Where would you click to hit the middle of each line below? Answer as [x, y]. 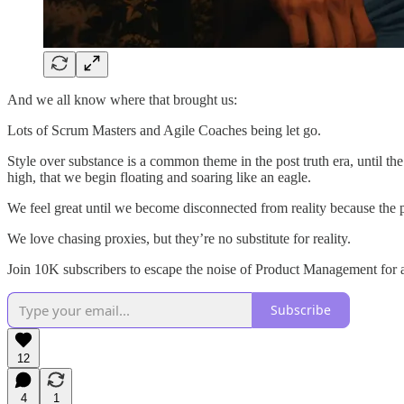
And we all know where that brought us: [122, 99]
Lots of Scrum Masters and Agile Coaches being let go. [164, 130]
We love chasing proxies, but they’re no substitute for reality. [179, 238]
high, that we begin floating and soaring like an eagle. [159, 177]
